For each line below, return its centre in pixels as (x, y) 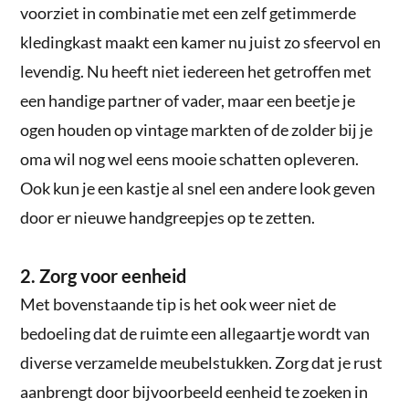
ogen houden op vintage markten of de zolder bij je (197, 129)
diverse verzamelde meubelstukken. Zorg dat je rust (202, 362)
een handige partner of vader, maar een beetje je (188, 100)
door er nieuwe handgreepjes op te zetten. (168, 217)
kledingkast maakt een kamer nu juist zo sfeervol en (201, 42)
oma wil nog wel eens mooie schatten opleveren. (190, 158)
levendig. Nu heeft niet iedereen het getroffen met (196, 71)
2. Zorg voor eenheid (104, 275)
